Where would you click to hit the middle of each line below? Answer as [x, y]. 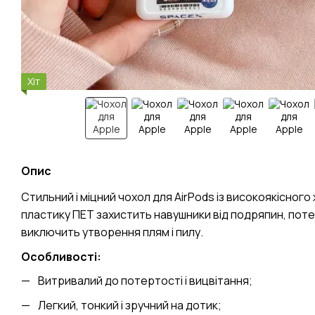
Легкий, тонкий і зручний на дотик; [130, 305]
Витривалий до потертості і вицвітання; [145, 281]
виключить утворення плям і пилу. [112, 232]
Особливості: [61, 256]
